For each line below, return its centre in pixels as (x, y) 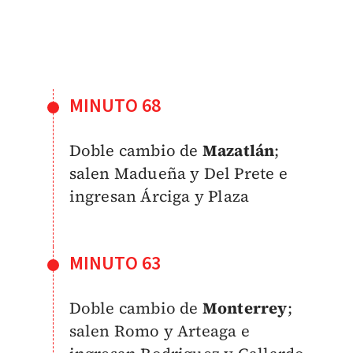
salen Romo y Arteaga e (159, 331)
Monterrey (245, 308)
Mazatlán (238, 150)
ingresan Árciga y (139, 196)
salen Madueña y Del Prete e (178, 173)
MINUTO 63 (115, 263)
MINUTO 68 (115, 106)
